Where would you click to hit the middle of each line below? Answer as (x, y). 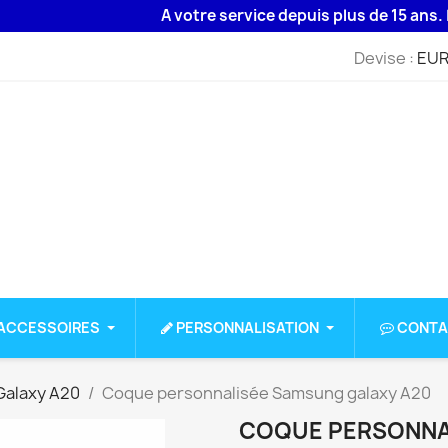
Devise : (383, 57)
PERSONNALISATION (247, 328)
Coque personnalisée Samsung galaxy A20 (266, 393)
